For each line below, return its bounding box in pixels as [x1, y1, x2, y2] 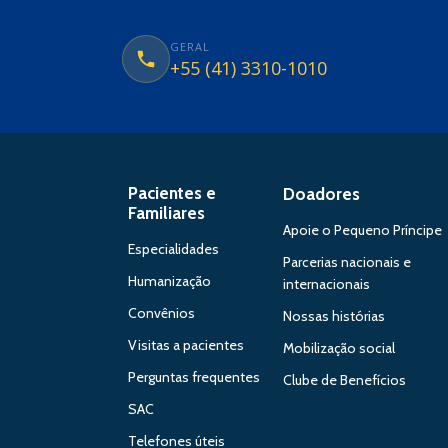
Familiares [128, 203, 205, 223]
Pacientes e [128, 183, 216, 203]
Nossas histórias [283, 307, 386, 325]
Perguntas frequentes [128, 368, 260, 386]
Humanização [128, 272, 211, 290]
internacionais [283, 275, 371, 293]
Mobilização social [283, 339, 396, 357]
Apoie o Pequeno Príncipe [283, 221, 443, 239]
